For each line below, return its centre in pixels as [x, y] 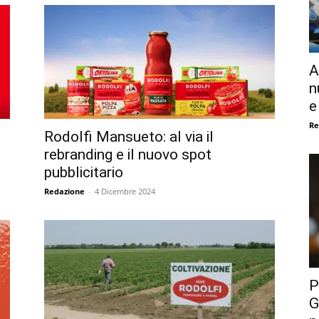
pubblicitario [84, 172]
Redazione [64, 191]
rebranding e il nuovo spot [128, 154]
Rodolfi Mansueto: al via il [129, 136]
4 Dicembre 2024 [125, 191]
